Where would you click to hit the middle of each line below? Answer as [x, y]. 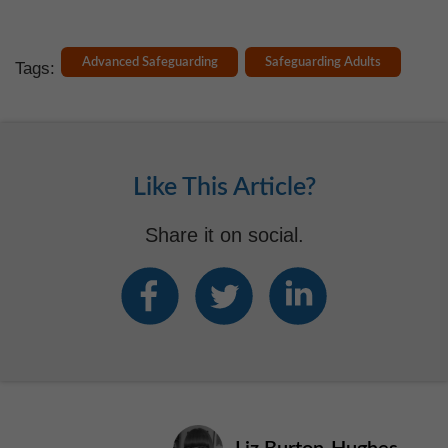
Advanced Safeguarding [149, 61]
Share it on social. [224, 234]
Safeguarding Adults [322, 61]
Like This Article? [224, 187]
